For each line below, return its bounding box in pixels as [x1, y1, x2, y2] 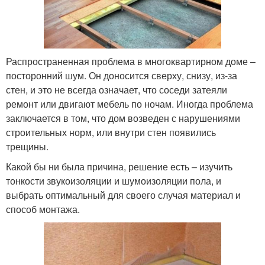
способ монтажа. [6, 202, 80, 216]
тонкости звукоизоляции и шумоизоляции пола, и [6, 173, 221, 188]
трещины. [6, 139, 49, 153]
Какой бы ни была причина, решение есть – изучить [6, 159, 232, 173]
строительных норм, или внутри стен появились [6, 125, 216, 139]
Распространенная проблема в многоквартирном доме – [6, 54, 256, 68]
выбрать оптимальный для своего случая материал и [6, 188, 241, 202]
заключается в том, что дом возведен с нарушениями [6, 111, 240, 125]
